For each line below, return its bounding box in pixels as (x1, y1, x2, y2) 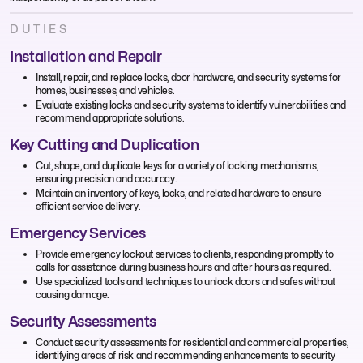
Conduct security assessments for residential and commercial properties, (36, 335, 348, 348)
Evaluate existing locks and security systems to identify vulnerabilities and (36, 98, 346, 111)
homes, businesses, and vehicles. (36, 83, 175, 96)
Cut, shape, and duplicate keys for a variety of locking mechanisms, (36, 159, 318, 172)
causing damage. (36, 288, 109, 301)
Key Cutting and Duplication (10, 135, 199, 153)
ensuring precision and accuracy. (36, 172, 177, 185)
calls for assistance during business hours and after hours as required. (36, 260, 331, 273)
